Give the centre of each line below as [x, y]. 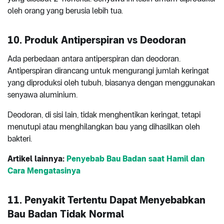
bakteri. [20, 138]
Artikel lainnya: [37, 158]
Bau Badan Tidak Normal [66, 214]
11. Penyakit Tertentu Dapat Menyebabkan [106, 200]
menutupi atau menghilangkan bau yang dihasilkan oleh [104, 126]
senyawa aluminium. [42, 94]
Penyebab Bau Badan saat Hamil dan [136, 158]
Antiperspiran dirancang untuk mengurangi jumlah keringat [108, 70]
